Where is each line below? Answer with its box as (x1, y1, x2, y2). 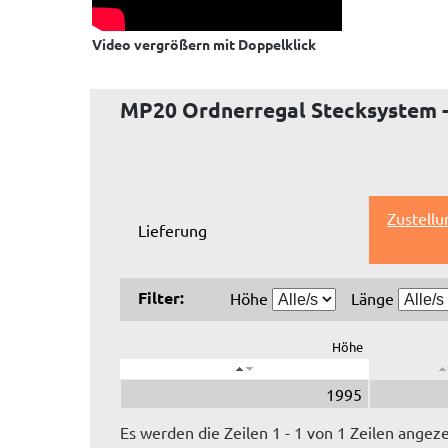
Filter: (138, 286, 184, 308)
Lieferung (138, 219, 207, 240)
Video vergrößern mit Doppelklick (92, 35, 316, 54)
